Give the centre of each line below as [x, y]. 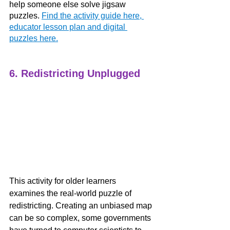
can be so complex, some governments [81, 218]
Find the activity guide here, [93, 16]
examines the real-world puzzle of [71, 194]
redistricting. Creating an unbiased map [82, 206]
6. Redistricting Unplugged [75, 74]
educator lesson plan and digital [68, 27]
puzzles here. [34, 39]
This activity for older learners [64, 181]
